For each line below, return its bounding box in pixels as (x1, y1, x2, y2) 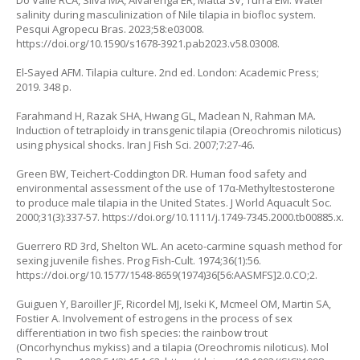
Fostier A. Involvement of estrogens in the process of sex (16, 310, 292, 325)
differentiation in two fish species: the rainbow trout (16, 325, 268, 340)
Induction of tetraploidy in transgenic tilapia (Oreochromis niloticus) (16, 122, 341, 137)
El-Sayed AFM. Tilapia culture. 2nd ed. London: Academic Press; (16, 64, 319, 80)
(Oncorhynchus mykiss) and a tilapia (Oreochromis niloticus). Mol (16, 339, 329, 354)
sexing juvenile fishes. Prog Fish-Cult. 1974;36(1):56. (16, 252, 261, 268)
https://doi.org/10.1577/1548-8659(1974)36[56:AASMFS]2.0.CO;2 (16, 267, 315, 282)
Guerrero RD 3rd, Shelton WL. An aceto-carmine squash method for (16, 238, 342, 253)
